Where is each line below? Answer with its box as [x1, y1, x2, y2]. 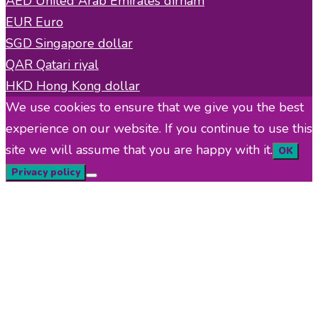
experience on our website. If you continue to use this [6, 119, 312, 137]
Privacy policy [11, 165, 80, 179]
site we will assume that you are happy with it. [6, 141, 273, 158]
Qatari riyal [36, 55, 99, 73]
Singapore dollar [35, 34, 133, 52]
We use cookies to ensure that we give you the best [6, 98, 304, 116]
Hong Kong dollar [36, 77, 140, 94]
